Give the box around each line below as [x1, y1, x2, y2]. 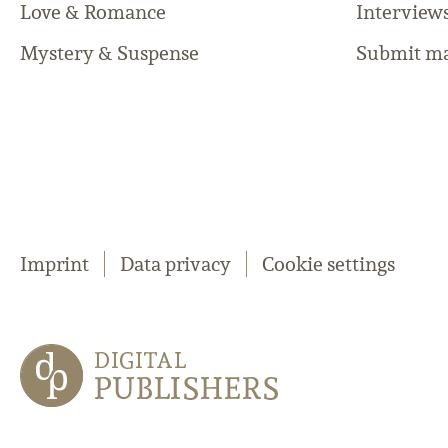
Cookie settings [262, 251, 395, 278]
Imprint [20, 251, 89, 278]
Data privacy [120, 251, 231, 278]
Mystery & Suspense [20, 40, 199, 67]
